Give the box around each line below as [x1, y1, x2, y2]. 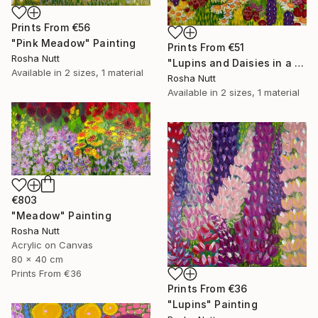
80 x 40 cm [11, 253, 63, 265]
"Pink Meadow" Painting [11, 36, 136, 49]
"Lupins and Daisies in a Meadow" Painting [295, 57, 305, 70]
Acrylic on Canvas [11, 239, 93, 251]
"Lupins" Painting [168, 298, 258, 311]
